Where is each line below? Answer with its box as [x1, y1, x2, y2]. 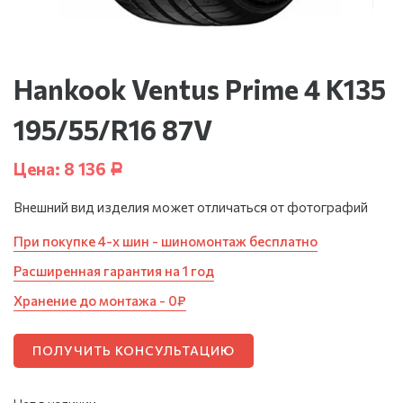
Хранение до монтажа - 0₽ [13, 291, 186, 309]
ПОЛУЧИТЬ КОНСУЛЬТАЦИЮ [32, 342, 235, 358]
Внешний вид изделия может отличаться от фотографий [13, 198, 368, 215]
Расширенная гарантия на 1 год [13, 262, 214, 279]
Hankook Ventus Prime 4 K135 [13, 71, 386, 105]
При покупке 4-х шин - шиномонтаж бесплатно [13, 232, 318, 249]
